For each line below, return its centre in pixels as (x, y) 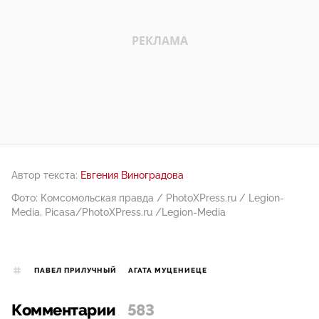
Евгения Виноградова (132, 175)
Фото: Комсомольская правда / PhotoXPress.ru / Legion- (148, 198)
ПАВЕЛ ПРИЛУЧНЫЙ (75, 270)
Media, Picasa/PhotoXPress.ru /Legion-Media (119, 212)
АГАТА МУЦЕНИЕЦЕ (168, 270)
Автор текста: (45, 175)
